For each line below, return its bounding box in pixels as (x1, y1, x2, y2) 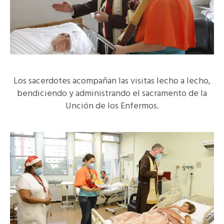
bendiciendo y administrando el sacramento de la (17, 87, 207, 100)
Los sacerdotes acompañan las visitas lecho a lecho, (13, 74, 210, 87)
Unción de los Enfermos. (65, 99, 159, 112)
